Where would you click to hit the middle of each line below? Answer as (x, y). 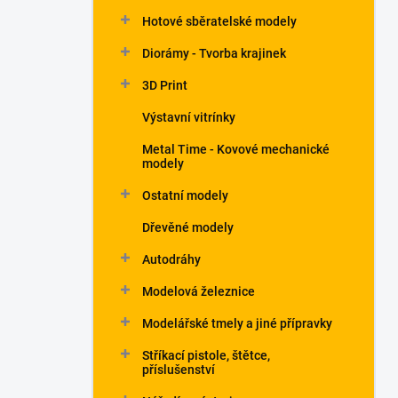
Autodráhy (171, 259)
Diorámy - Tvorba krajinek (214, 53)
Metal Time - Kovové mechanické (236, 149)
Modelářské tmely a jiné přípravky (237, 323)
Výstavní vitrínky (189, 117)
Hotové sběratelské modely (219, 21)
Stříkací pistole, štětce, (206, 355)
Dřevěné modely (188, 227)
